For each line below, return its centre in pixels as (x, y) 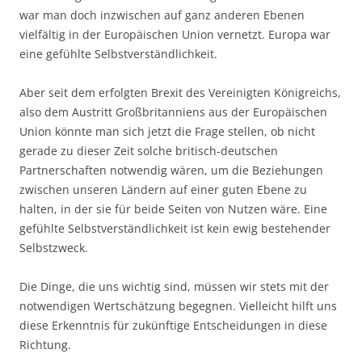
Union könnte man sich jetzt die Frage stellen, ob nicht (167, 132)
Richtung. (45, 345)
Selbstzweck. (54, 248)
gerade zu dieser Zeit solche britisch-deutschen (149, 151)
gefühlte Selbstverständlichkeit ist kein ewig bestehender (175, 229)
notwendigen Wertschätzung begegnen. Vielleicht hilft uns (178, 306)
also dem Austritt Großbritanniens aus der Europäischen (173, 112)
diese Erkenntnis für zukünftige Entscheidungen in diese (173, 326)
